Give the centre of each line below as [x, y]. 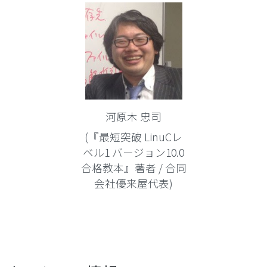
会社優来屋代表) [133, 183]
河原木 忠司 [133, 117]
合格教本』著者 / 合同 [133, 168]
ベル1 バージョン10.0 [133, 152]
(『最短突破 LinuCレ [133, 137]
